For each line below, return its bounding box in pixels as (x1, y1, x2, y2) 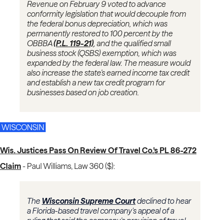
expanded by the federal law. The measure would (27, 58, 191, 68)
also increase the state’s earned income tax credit (27, 68, 190, 78)
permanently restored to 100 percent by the (27, 28, 173, 39)
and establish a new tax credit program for (27, 78, 165, 88)
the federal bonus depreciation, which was (27, 19, 167, 29)
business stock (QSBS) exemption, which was (27, 48, 176, 58)
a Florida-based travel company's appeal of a (27, 206, 174, 216)
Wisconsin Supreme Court (42, 196, 136, 206)
